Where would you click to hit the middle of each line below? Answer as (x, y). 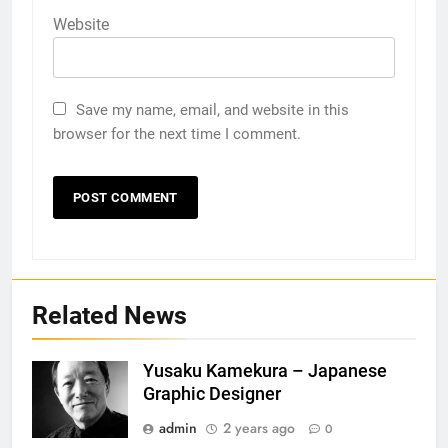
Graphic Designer (212, 393)
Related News (109, 315)
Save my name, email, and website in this (212, 109)
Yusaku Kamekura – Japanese (265, 370)
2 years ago (259, 427)
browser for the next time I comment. (177, 133)
